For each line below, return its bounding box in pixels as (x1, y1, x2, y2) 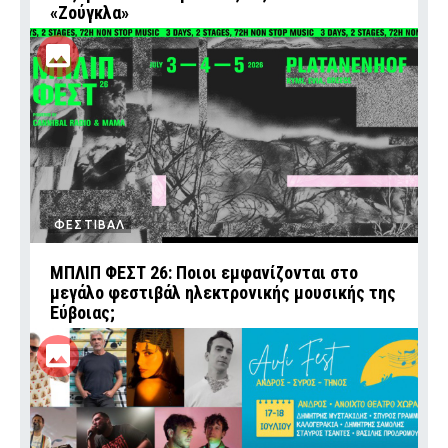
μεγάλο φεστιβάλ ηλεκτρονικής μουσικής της (50, 281, 396, 303)
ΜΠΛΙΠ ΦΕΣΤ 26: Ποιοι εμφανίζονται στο (50, 261, 358, 283)
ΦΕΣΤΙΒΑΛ (54, 217, 126, 231)
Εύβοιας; (50, 301, 115, 323)
